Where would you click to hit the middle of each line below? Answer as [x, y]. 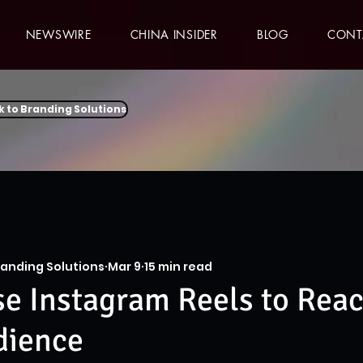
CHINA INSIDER [174, 34]
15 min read [178, 266]
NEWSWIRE [58, 34]
